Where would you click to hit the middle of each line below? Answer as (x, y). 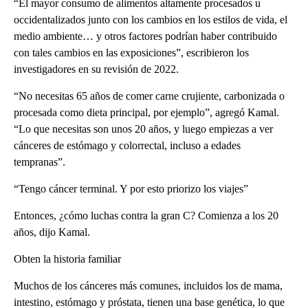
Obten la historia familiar (67, 258)
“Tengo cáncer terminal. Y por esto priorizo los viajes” (131, 188)
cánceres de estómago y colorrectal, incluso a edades (127, 145)
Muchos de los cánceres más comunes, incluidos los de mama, (148, 285)
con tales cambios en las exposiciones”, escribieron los (131, 52)
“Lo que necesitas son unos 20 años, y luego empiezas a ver (143, 129)
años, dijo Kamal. (52, 232)
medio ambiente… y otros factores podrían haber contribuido (145, 36)
